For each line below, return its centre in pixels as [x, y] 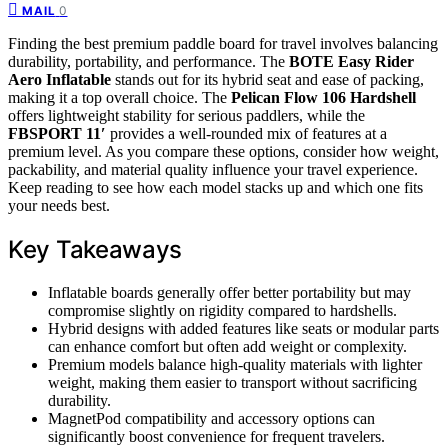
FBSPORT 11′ [57, 133]
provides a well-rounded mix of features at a [246, 133]
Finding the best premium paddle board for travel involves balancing [223, 43]
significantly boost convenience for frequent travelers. [216, 436]
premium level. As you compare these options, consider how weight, [223, 151]
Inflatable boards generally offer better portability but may [229, 292]
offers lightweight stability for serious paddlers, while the [186, 115]
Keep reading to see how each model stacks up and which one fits [215, 187]
